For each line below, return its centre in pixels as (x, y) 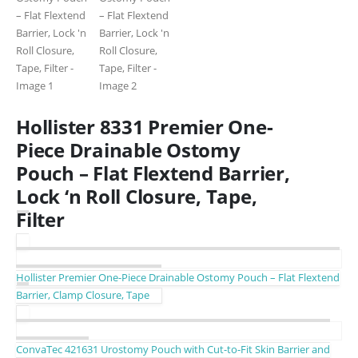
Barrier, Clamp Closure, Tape (83, 294)
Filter (40, 219)
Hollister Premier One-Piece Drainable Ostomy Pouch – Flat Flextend (178, 277)
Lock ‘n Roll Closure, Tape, (137, 196)
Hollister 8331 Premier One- (145, 126)
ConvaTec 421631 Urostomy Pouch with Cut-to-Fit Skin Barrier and (173, 349)
